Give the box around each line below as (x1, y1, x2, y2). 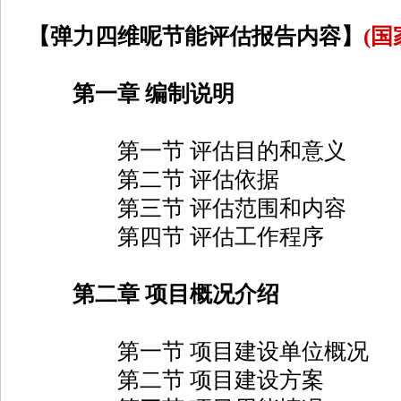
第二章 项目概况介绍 (73, 282, 279, 306)
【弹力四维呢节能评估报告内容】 (28, 24, 363, 48)
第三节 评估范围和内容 (28, 196, 346, 220)
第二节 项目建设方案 (28, 368, 324, 392)
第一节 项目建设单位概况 (28, 339, 369, 363)
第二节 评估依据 (28, 167, 279, 192)
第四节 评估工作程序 (28, 225, 324, 249)
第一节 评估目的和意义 (28, 139, 346, 163)
